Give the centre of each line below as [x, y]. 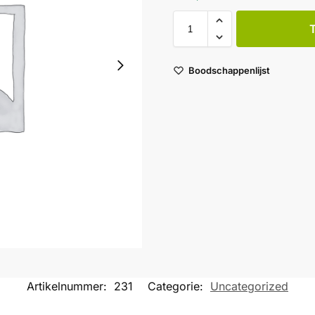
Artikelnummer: [69, 287]
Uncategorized [249, 287]
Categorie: [177, 287]
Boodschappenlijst [229, 70]
